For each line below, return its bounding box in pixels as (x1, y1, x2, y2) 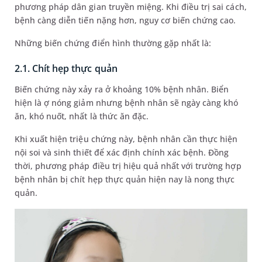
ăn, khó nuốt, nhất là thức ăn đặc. (15, 110, 151, 122)
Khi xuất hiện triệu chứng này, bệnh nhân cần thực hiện (15, 133, 238, 144)
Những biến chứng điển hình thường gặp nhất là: (15, 37, 212, 49)
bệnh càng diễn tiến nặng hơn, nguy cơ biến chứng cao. (15, 14, 239, 26)
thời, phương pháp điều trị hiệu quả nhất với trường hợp (15, 160, 242, 171)
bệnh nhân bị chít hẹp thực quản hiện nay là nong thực (15, 173, 235, 185)
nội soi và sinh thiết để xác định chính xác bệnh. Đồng (15, 146, 229, 158)
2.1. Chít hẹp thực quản (15, 61, 118, 75)
